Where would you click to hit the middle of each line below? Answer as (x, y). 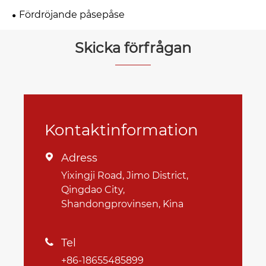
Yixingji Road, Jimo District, (124, 175)
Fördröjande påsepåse (72, 14)
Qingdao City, (93, 189)
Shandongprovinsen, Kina (122, 204)
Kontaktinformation (121, 130)
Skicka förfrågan (133, 47)
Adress (79, 158)
